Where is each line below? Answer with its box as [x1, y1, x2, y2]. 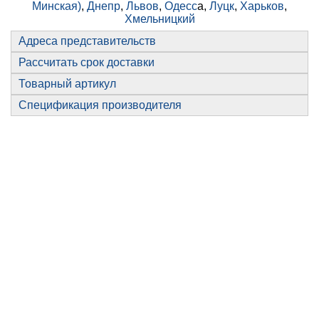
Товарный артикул [19, 77, 116, 90]
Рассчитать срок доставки [19, 56, 155, 68]
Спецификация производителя [19, 98, 182, 111]
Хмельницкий [124, 12, 195, 25]
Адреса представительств [19, 34, 156, 47]
